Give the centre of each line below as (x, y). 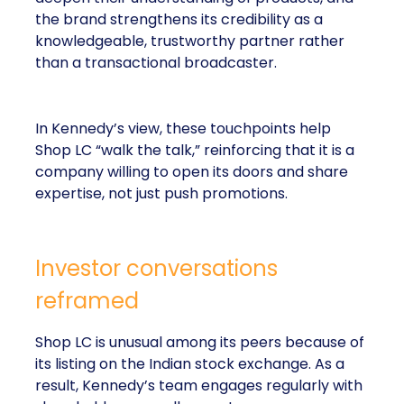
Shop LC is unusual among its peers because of (200, 342)
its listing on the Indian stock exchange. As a (190, 364)
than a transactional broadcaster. (156, 63)
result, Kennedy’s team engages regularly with (199, 386)
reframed (87, 301)
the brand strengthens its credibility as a (179, 19)
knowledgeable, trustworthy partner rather (190, 41)
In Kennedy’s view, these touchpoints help (183, 129)
